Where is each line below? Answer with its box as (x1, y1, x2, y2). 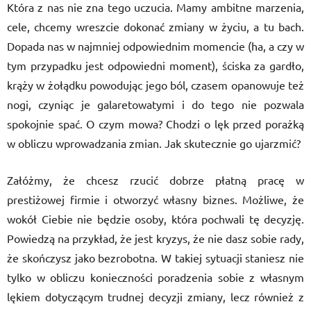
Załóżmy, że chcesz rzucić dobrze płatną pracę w (7, 173, 304, 187)
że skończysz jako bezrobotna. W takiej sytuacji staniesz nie (7, 251, 304, 264)
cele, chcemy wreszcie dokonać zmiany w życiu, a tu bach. (7, 19, 304, 33)
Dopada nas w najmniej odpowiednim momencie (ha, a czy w (7, 39, 304, 53)
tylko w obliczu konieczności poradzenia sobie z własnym (7, 270, 304, 284)
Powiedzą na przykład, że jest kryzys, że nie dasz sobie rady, (7, 231, 304, 245)
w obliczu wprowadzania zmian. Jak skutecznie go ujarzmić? (7, 136, 301, 150)
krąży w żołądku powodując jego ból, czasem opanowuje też (7, 78, 304, 92)
